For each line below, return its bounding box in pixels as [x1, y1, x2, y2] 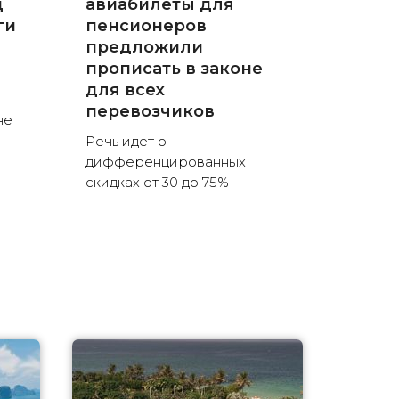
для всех [85, 80, 165, 101]
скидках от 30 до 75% [85, 174, 229, 191]
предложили [85, 37, 203, 58]
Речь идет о [85, 133, 167, 151]
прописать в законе [85, 59, 263, 79]
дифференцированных [85, 153, 246, 171]
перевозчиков [85, 102, 215, 122]
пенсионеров [85, 16, 207, 37]
